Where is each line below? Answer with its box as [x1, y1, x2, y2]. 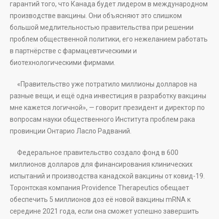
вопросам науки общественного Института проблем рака [10, 115, 195, 124]
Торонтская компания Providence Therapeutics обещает [10, 184, 189, 192]
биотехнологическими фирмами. [10, 59, 115, 67]
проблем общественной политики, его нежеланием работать [10, 35, 208, 44]
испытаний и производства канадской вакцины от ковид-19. [10, 172, 205, 180]
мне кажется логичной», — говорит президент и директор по [10, 104, 205, 112]
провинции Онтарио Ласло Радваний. [10, 127, 131, 135]
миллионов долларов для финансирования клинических [10, 160, 193, 169]
